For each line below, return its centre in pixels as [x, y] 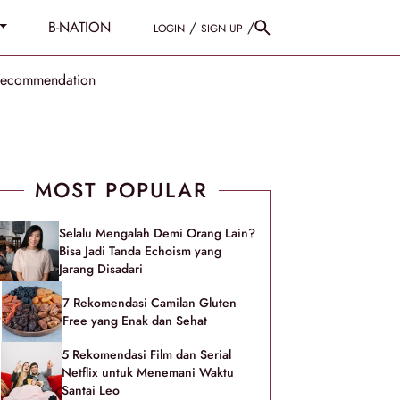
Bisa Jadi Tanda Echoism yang [140, 251]
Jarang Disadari [101, 269]
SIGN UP [222, 29]
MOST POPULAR [121, 190]
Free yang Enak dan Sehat [135, 321]
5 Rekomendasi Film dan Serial [146, 354]
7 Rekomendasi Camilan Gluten [150, 303]
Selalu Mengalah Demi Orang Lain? [157, 233]
